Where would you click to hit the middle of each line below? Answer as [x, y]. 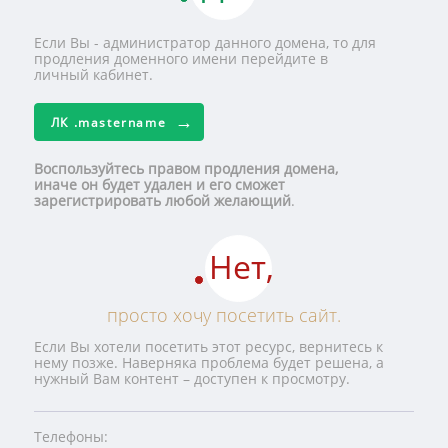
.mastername [120, 122]
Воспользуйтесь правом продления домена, [185, 168]
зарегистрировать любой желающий [162, 200]
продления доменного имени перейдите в [180, 58]
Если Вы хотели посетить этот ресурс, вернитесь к [208, 346]
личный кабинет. [93, 74]
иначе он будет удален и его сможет [159, 184]
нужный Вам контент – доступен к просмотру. [191, 378]
